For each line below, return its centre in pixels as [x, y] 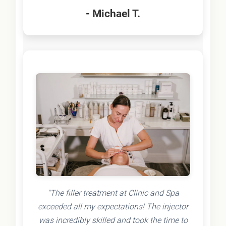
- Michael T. [113, 14]
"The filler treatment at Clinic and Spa [113, 193]
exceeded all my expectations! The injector [113, 207]
